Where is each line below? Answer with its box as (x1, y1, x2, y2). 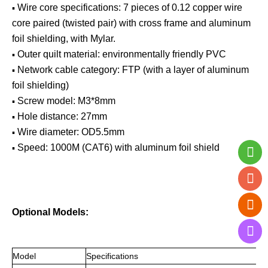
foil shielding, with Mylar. (12, 33, 115, 44)
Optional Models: (12, 206, 89, 217)
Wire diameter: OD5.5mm (17, 126, 124, 137)
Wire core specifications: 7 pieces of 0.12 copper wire (17, 2, 242, 13)
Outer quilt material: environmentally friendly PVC (17, 48, 226, 59)
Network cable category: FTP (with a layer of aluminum (17, 64, 249, 75)
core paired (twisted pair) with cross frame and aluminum (12, 17, 251, 28)
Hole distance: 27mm (17, 111, 107, 121)
